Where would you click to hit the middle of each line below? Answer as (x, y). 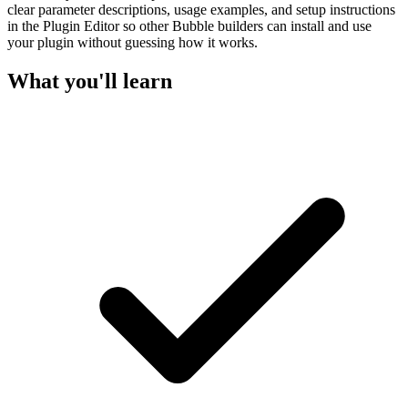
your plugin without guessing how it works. (133, 42)
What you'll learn (90, 81)
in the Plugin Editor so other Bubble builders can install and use (189, 25)
